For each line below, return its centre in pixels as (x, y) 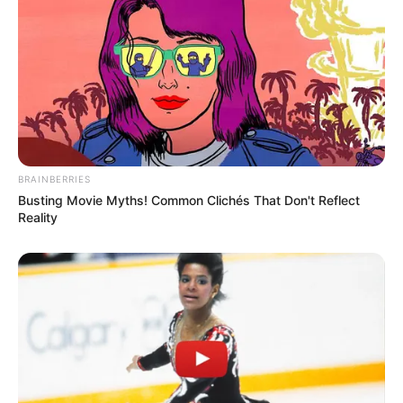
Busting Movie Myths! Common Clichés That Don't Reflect (189, 201)
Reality (38, 218)
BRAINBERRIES (54, 179)
